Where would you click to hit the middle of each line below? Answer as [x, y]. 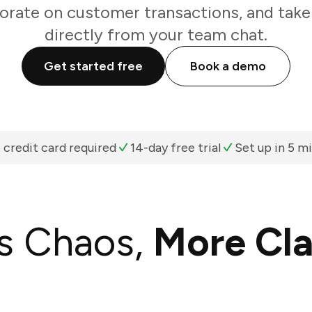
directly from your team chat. [156, 34]
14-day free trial [175, 148]
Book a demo [228, 66]
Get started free [93, 66]
